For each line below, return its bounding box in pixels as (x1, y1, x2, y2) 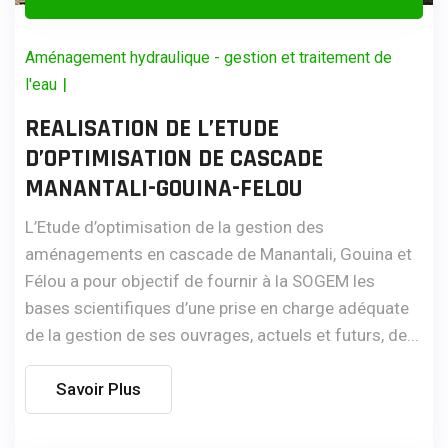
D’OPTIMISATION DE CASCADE (25, 142, 323, 175)
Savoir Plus (56, 378, 141, 399)
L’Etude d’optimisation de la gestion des (25, 216, 324, 237)
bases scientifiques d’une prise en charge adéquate (25, 297, 409, 318)
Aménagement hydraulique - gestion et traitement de (25, 47, 392, 67)
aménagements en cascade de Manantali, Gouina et (25, 243, 412, 264)
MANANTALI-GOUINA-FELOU (25, 172, 303, 205)
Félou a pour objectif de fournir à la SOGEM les (25, 270, 375, 291)
